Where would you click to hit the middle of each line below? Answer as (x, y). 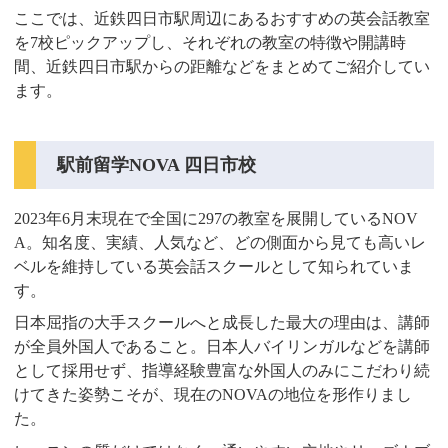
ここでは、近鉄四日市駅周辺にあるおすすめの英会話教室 (222, 18)
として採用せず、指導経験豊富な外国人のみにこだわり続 (222, 371)
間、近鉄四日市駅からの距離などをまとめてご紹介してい (222, 66)
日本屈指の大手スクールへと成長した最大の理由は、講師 (222, 323)
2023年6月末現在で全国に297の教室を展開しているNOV (216, 218)
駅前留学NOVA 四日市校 (157, 164)
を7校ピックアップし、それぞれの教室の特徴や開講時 (210, 42)
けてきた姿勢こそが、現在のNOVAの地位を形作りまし (213, 395)
